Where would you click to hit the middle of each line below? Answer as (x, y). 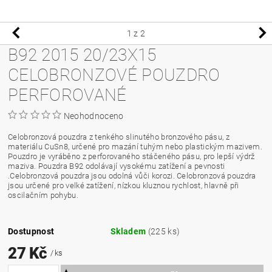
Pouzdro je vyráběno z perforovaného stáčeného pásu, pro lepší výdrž (131, 156)
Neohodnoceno (93, 116)
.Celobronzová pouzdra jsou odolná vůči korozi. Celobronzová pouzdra (132, 175)
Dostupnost (31, 231)
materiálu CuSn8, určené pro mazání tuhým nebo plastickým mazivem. (135, 146)
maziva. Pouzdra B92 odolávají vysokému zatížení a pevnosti (117, 166)
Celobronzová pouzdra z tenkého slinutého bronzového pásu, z (119, 137)
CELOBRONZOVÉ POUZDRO (114, 75)
